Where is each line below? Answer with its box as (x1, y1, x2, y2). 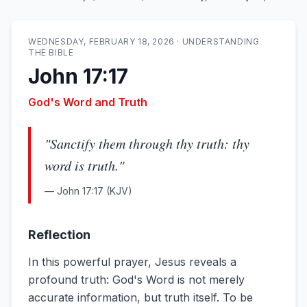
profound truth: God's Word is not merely (28, 273, 245, 286)
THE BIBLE (28, 47, 74, 58)
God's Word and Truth (28, 95, 147, 109)
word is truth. (45, 156, 119, 174)
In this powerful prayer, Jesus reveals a (28, 255, 236, 269)
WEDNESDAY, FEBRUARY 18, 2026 (28, 36, 175, 47)
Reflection (28, 228, 90, 242)
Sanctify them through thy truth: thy (50, 134, 249, 152)
